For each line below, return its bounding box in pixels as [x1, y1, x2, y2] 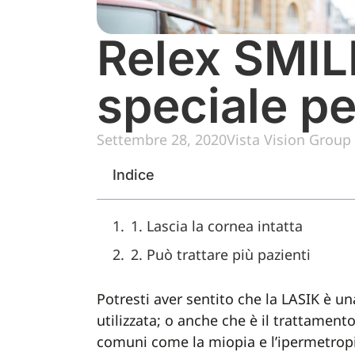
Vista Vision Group [227, 130, 351, 149]
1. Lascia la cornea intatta [131, 216, 303, 235]
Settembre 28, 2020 [97, 130, 227, 149]
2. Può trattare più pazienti [131, 245, 311, 264]
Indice [113, 166, 155, 183]
